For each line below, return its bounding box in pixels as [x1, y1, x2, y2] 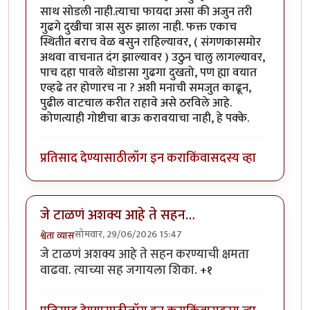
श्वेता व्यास [40, 228, 75, 244]
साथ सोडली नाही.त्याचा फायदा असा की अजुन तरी [40, 1, 252, 21]
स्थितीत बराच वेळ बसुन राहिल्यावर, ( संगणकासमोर [40, 32, 261, 52]
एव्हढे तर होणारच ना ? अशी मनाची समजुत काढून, [40, 77, 251, 98]
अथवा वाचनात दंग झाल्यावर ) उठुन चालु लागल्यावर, [40, 47, 265, 67]
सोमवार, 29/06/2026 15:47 [75, 226, 182, 243]
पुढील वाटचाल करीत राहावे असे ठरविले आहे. [40, 93, 232, 113]
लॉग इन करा [127, 147, 186, 169]
